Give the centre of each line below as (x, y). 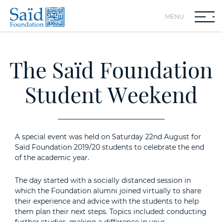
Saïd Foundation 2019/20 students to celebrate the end (110, 147)
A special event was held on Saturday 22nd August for (108, 137)
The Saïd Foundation (111, 69)
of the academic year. (54, 158)
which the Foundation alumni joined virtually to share (108, 191)
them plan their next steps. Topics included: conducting (111, 212)
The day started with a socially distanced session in (103, 180)
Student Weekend (111, 94)
